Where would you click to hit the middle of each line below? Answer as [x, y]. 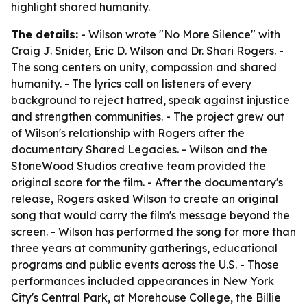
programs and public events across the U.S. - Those [145, 265]
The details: [45, 34]
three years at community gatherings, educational [144, 248]
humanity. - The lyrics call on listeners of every [131, 84]
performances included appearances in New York [143, 281]
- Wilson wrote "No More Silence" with [179, 34]
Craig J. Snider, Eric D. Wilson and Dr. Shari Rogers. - [147, 51]
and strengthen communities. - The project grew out [148, 116]
